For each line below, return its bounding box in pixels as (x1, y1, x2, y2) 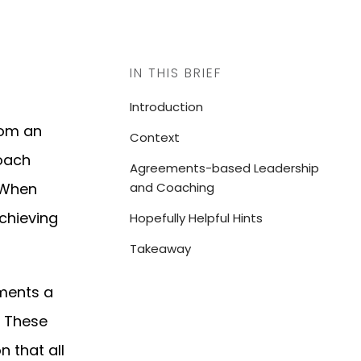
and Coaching (130, 179, 214, 196)
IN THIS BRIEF (130, 64, 222, 82)
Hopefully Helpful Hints (130, 210, 263, 226)
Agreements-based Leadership (130, 160, 319, 176)
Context (130, 129, 180, 146)
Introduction (130, 98, 203, 115)
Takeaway (130, 240, 191, 257)
